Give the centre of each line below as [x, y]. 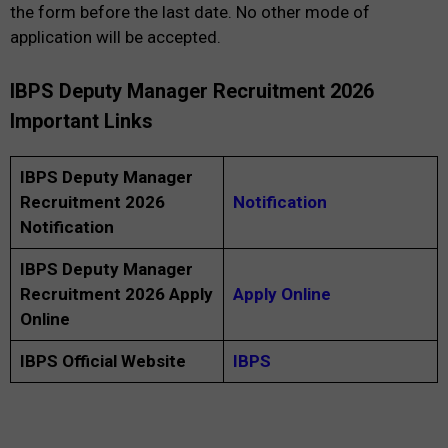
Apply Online [281, 293]
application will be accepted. [115, 37]
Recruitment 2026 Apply [116, 293]
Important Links [81, 120]
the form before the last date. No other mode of [190, 12]
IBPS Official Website [102, 360]
